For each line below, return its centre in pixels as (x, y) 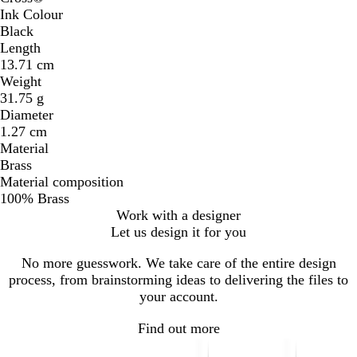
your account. (178, 296)
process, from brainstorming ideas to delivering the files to (178, 279)
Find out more (178, 329)
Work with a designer (178, 215)
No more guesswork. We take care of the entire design (178, 263)
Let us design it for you (178, 231)
